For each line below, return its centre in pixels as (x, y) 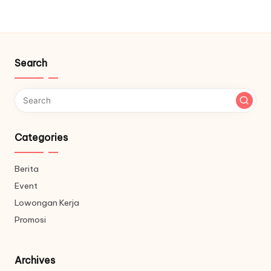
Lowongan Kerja (47, 203)
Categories (41, 137)
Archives (35, 260)
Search (31, 63)
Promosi (30, 220)
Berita (27, 169)
